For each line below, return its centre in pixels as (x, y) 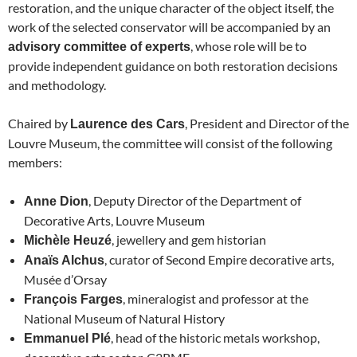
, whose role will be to (249, 45)
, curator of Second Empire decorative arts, (219, 259)
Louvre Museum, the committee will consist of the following (170, 143)
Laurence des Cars (127, 124)
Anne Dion (56, 201)
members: (35, 162)
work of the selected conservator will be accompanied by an (169, 26)
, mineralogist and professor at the (216, 298)
